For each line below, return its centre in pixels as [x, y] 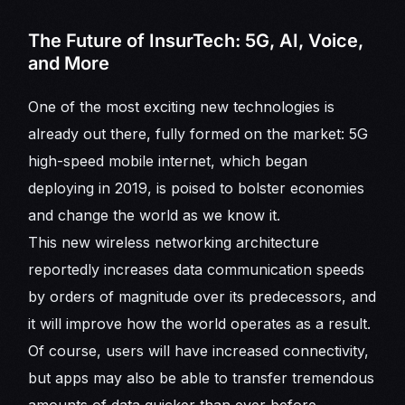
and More [69, 64]
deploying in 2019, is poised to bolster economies [197, 188]
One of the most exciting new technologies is [182, 107]
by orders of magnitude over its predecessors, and [202, 297]
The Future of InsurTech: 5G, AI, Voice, [196, 41]
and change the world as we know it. [155, 216]
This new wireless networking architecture [174, 243]
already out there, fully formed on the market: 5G [198, 134]
